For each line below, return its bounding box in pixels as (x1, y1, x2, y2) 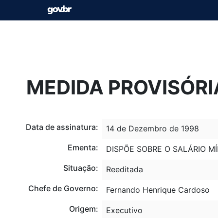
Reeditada (106, 164, 143, 174)
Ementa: (67, 142, 98, 152)
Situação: (63, 163, 98, 173)
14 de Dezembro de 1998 (106, 123, 199, 133)
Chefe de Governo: (28, 183, 98, 193)
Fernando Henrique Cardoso (106, 184, 210, 195)
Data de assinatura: (25, 122, 98, 132)
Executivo (106, 205, 143, 215)
